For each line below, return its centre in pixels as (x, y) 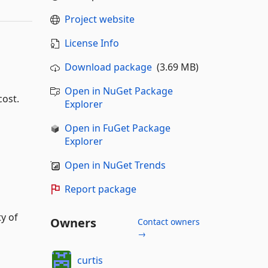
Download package (108, 67)
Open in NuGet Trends (115, 165)
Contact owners (168, 222)
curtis (90, 260)
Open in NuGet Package (118, 91)
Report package (100, 189)
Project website (99, 19)
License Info (92, 43)
